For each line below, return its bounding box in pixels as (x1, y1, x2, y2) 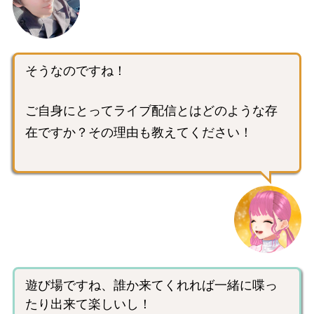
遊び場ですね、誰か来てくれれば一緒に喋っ (25, 278, 278, 293)
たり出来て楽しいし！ (25, 297, 151, 312)
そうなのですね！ (25, 63, 126, 78)
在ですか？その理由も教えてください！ (25, 125, 252, 140)
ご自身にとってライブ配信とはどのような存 (25, 104, 278, 118)
